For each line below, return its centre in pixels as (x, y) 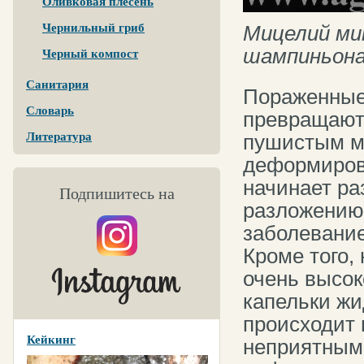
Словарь (50, 110)
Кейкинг (51, 340)
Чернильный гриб (93, 28)
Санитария (57, 84)
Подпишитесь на (117, 193)
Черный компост (90, 54)
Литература (59, 136)
